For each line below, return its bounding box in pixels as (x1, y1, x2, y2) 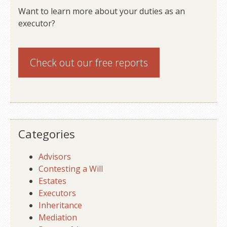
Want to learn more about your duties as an (18, 6, 185, 17)
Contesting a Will (39, 163, 103, 175)
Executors (39, 187, 76, 199)
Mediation (39, 212, 77, 223)
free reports (93, 55, 148, 69)
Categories (18, 126, 75, 142)
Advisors (39, 151, 71, 163)
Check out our (30, 55, 93, 69)
